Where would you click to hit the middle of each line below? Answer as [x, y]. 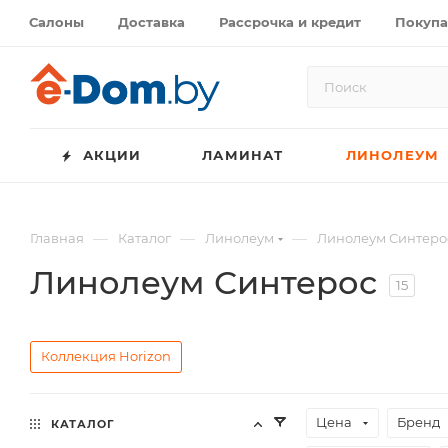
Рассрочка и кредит [290, 21]
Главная [57, 238]
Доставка [151, 21]
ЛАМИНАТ [243, 155]
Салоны [56, 21]
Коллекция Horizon [106, 356]
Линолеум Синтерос [203, 282]
